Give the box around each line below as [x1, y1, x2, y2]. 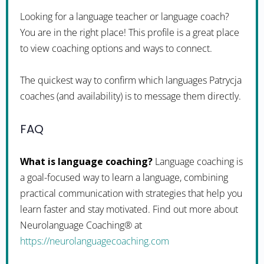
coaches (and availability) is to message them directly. [20, 90, 241, 103]
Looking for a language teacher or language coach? [20, 10, 229, 23]
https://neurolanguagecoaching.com [20, 235, 169, 247]
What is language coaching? [20, 155, 153, 168]
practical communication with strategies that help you [20, 187, 242, 200]
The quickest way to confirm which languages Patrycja [20, 74, 242, 87]
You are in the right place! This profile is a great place [20, 26, 239, 39]
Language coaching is [153, 155, 243, 168]
